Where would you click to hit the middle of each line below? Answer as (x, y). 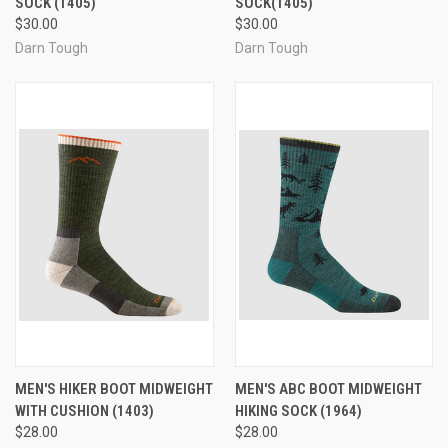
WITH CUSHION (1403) (84, 411)
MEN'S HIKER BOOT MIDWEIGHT (114, 389)
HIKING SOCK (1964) (298, 411)
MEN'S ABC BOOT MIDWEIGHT (328, 389)
